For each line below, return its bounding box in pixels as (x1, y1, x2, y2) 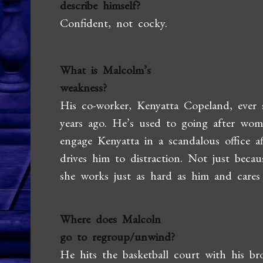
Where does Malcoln (60, 211, 161, 227)
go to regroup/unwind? (60, 229, 176, 244)
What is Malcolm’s (60, 62, 151, 77)
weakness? (60, 80, 107, 95)
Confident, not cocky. (60, 15, 168, 31)
